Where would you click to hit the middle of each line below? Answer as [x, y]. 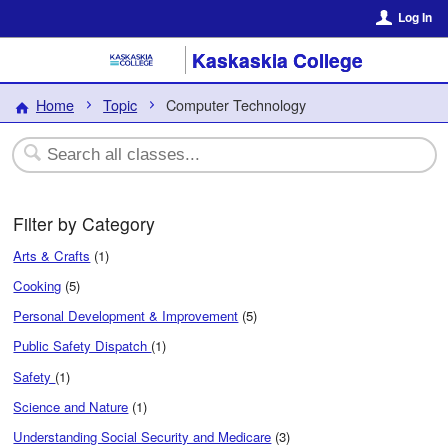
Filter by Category [84, 224]
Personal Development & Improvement [126, 316]
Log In [414, 17]
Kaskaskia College [277, 60]
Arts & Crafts [52, 255]
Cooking [37, 285]
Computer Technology [236, 104]
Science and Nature [71, 406]
